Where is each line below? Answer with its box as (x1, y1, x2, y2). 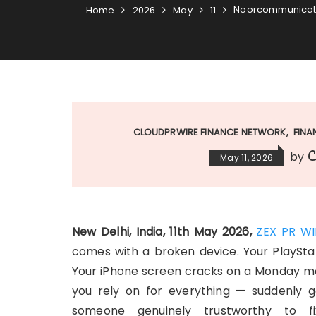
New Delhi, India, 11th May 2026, (72, 224, 257, 240)
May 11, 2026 (220, 152, 274, 164)
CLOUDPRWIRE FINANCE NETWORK (133, 126, 286, 139)
